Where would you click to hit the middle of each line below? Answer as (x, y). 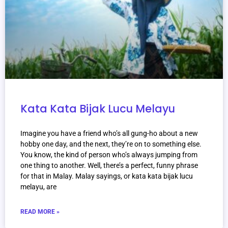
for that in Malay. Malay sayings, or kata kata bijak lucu (107, 176)
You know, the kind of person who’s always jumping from (109, 155)
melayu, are (38, 187)
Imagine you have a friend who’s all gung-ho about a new (109, 134)
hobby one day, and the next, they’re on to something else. (111, 144)
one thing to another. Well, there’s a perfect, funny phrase (109, 166)
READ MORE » (40, 212)
